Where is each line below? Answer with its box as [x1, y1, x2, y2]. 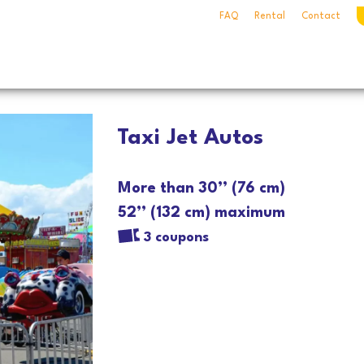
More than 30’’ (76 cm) [118, 180, 285, 196]
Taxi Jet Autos [117, 128, 263, 149]
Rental [254, 11, 285, 21]
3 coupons [143, 230, 209, 245]
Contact [301, 11, 340, 21]
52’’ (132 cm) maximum [118, 205, 285, 220]
